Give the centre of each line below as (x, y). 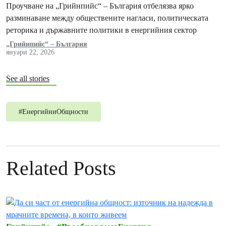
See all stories (28, 78)
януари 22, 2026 (30, 52)
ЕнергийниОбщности (55, 112)
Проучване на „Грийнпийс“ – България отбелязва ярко (100, 6)
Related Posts (61, 168)
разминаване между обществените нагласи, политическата (107, 18)
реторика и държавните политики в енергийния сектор (101, 30)
